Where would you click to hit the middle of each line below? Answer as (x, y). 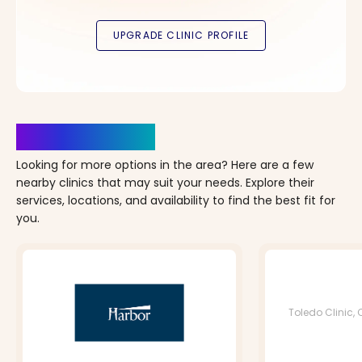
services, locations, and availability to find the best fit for (176, 200)
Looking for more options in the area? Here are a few (165, 164)
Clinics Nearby (86, 137)
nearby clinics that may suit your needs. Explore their (165, 182)
